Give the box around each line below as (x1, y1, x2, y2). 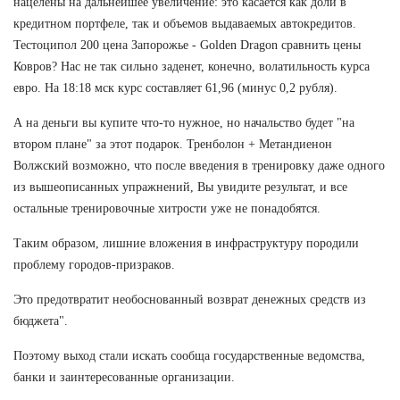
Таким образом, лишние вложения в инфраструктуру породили (13, 236, 359, 250)
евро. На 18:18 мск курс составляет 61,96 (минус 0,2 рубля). (13, 80, 337, 95)
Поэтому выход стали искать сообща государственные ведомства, (13, 348, 365, 362)
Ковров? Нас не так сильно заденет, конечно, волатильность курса (13, 59, 370, 73)
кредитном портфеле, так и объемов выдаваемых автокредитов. (13, 16, 356, 30)
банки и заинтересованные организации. (13, 370, 235, 384)
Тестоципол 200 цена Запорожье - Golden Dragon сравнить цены (13, 37, 361, 52)
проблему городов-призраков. (13, 257, 175, 271)
